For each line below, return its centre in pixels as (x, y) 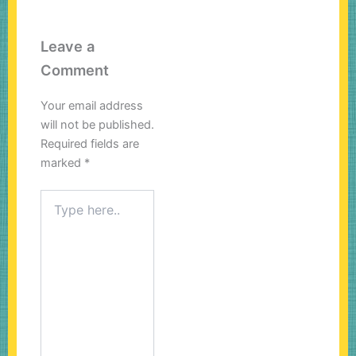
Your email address (92, 106)
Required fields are (90, 144)
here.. (54, 213)
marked (62, 163)
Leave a (68, 46)
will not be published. (97, 125)
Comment (75, 70)
